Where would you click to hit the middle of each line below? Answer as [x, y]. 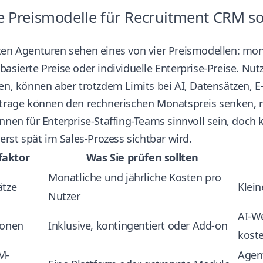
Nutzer [64, 196]
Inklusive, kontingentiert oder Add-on [138, 225]
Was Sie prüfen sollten [142, 157]
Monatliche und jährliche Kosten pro [135, 177]
